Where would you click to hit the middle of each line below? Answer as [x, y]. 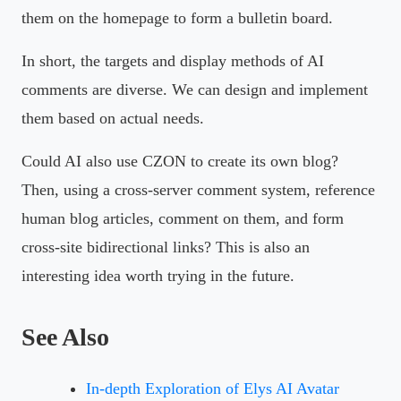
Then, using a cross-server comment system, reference [198, 189]
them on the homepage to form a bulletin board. [177, 17]
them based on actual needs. [113, 118]
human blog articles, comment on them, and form [183, 218]
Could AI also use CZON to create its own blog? [180, 161]
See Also [65, 337]
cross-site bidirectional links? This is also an [166, 247]
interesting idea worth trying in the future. [158, 275]
